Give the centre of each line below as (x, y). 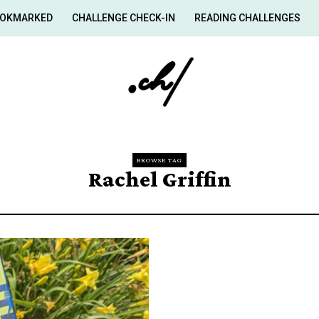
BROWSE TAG (159, 160)
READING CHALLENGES (247, 18)
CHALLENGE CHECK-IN (123, 18)
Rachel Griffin (159, 179)
